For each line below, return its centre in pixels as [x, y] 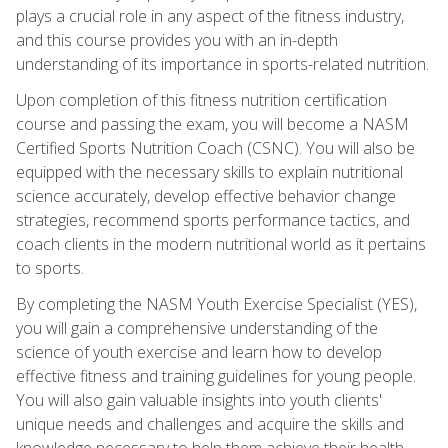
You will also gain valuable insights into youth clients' [199, 399]
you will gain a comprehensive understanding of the [197, 327]
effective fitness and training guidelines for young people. [216, 375]
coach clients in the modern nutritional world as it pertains [221, 243]
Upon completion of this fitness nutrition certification [201, 99]
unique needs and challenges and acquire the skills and [210, 423]
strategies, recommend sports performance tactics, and [213, 219]
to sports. [50, 267]
